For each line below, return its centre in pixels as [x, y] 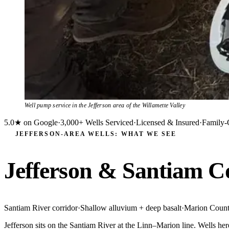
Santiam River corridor [41, 208]
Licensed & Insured [168, 123]
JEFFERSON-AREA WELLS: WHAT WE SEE [96, 134]
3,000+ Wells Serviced [97, 123]
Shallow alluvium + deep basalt [131, 208]
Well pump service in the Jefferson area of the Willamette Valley [105, 106]
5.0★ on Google [31, 123]
